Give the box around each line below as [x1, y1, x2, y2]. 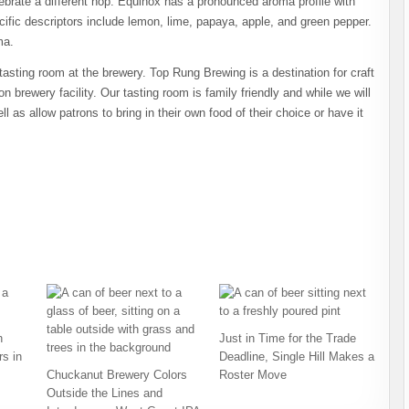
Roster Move [219, 368, 288, 382]
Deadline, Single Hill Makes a [219, 350, 375, 363]
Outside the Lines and [46, 386, 163, 400]
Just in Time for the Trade [219, 331, 357, 345]
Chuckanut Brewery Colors [46, 368, 187, 382]
